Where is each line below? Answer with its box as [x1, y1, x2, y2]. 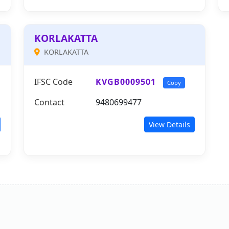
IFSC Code [34, 76, 73, 87]
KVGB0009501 [96, 76, 156, 87]
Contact [34, 97, 64, 108]
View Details [149, 120, 190, 129]
